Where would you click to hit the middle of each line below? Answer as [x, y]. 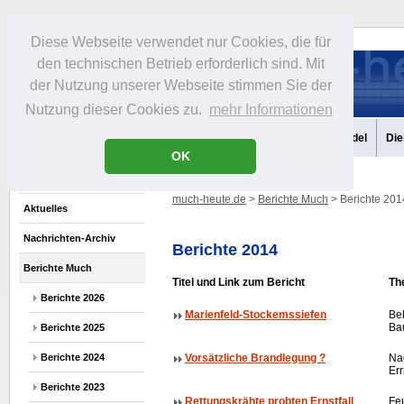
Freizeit [207, 138]
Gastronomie [279, 138]
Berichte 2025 [73, 327]
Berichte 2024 [73, 357]
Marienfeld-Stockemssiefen [256, 315]
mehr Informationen [271, 110]
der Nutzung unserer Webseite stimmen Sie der [180, 86]
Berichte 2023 [73, 387]
